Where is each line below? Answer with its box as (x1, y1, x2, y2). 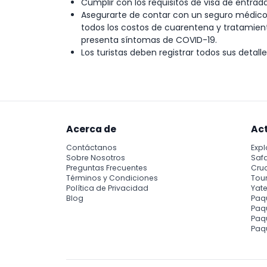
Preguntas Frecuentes (66, 163, 147, 173)
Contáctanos (66, 142, 117, 153)
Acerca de (66, 122, 116, 136)
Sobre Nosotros (66, 153, 125, 163)
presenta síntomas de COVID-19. (80, 33, 217, 46)
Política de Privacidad (66, 183, 148, 194)
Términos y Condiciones (66, 173, 158, 184)
